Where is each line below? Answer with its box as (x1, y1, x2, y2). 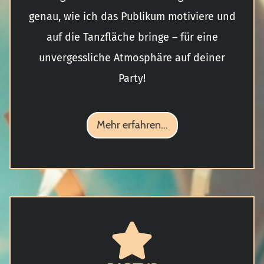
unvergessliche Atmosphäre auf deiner (39, 51, 225, 64)
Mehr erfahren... (96, 118, 168, 131)
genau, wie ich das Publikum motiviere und (28, 9, 236, 23)
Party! (118, 71, 146, 85)
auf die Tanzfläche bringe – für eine (46, 30, 218, 44)
